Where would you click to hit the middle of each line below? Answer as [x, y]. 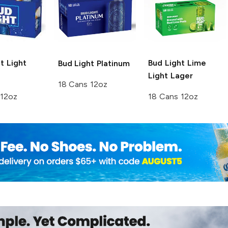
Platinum [112, 63]
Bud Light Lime [177, 63]
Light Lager [170, 75]
